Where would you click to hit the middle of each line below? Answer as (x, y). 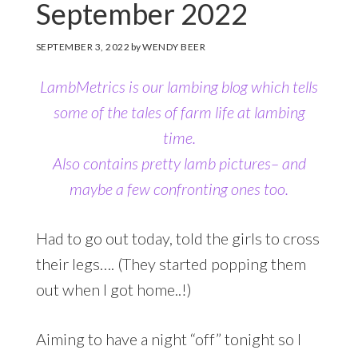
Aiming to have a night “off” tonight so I (168, 339)
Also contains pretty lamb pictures (161, 163)
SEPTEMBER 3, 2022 (83, 47)
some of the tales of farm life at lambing (179, 112)
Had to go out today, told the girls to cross (177, 239)
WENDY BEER (174, 47)
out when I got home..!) (113, 290)
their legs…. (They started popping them (171, 264)
